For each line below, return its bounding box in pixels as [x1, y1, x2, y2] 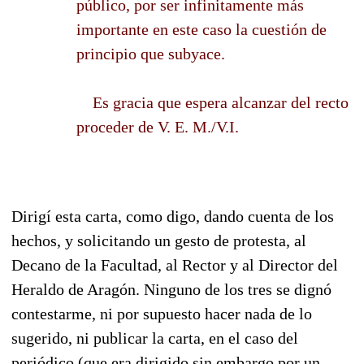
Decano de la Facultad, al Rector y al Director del [11, 255, 338, 274]
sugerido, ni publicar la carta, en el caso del [11, 328, 298, 347]
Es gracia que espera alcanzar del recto [76, 93, 349, 111]
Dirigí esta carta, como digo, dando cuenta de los [11, 206, 334, 225]
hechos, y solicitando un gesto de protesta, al [11, 231, 306, 249]
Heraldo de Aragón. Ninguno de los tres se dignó [11, 279, 331, 298]
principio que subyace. [76, 44, 225, 63]
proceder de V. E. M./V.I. [76, 117, 239, 136]
